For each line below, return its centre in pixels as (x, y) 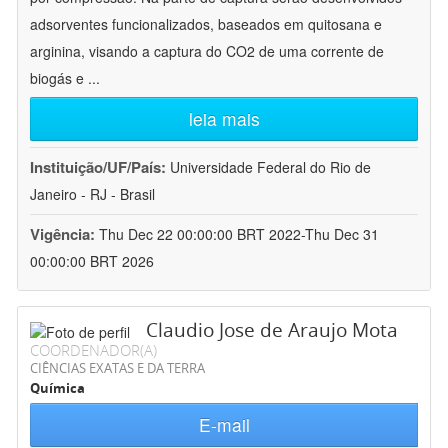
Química (57, 388)
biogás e (59, 78)
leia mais (224, 119)
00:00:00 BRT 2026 (92, 261)
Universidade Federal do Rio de (270, 167)
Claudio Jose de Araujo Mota (272, 330)
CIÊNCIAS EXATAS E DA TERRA (117, 368)
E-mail (224, 425)
